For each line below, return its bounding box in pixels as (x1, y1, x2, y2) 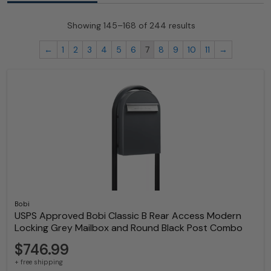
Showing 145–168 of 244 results (67, 20, 195, 31)
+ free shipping (15, 257, 63, 266)
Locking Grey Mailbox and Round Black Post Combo (15, 221, 243, 235)
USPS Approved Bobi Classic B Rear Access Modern (15, 209, 241, 223)
